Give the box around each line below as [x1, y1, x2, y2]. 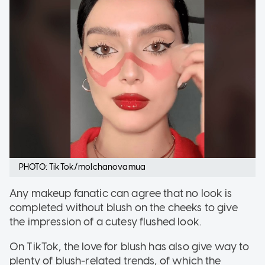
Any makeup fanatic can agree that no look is [9, 186, 232, 200]
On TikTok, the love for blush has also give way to [9, 240, 250, 253]
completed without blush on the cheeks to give [9, 201, 238, 214]
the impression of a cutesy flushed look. [9, 215, 201, 228]
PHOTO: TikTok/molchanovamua [19, 161, 146, 172]
